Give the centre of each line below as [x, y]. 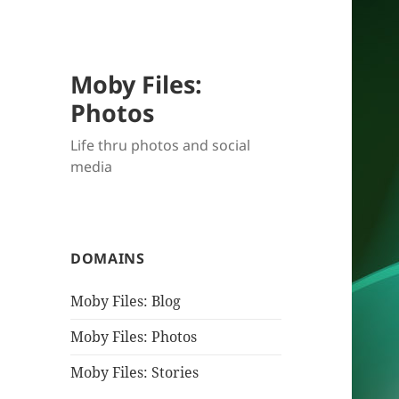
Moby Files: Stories [135, 373]
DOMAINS [108, 259]
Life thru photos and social [161, 146]
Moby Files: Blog [126, 301]
